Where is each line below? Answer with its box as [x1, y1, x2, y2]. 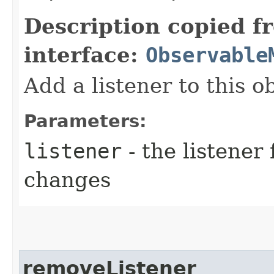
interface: [24, 42, 146, 67]
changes [24, 167, 111, 192]
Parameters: [24, 110, 147, 131]
